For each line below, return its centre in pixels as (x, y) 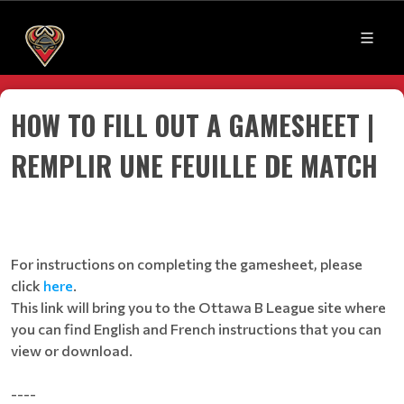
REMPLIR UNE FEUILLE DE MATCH (194, 165)
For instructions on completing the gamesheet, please (187, 264)
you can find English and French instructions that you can (196, 329)
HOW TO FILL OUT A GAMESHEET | (193, 125)
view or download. (72, 350)
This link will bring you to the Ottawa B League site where (198, 307)
